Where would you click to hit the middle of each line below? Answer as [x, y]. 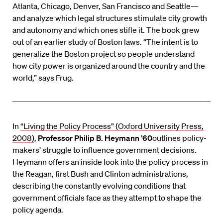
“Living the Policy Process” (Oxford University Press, [112, 126]
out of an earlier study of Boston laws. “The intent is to [105, 42]
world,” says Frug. [43, 78]
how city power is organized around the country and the [109, 66]
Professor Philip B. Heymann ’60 [95, 138]
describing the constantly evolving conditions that [99, 186]
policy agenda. [38, 210]
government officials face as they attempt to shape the [107, 198]
